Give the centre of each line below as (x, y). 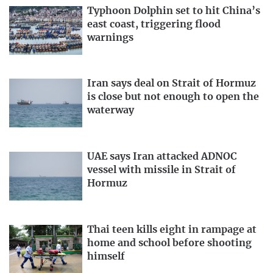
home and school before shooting (169, 243)
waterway (111, 111)
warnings (110, 37)
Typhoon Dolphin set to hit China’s (174, 11)
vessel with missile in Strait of (161, 170)
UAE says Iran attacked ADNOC (162, 157)
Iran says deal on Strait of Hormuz (172, 84)
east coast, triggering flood (154, 24)
